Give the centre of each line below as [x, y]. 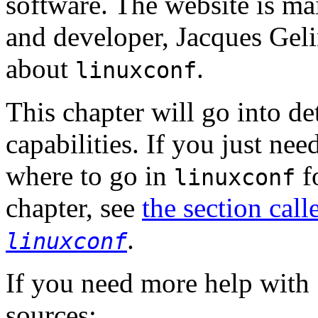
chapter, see [74, 207]
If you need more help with [161, 283]
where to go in [90, 175]
